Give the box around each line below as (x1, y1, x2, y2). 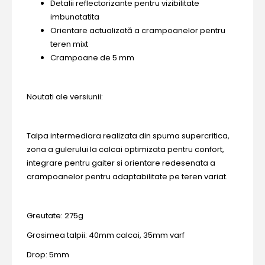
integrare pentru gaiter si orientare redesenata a (27, 157, 215, 169)
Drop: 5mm (27, 249, 69, 260)
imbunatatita (50, 11, 99, 22)
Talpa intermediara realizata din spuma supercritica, (27, 130, 230, 141)
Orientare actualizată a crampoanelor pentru (50, 25, 225, 36)
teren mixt (50, 38, 88, 50)
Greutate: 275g (27, 210, 83, 221)
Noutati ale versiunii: (27, 91, 103, 102)
